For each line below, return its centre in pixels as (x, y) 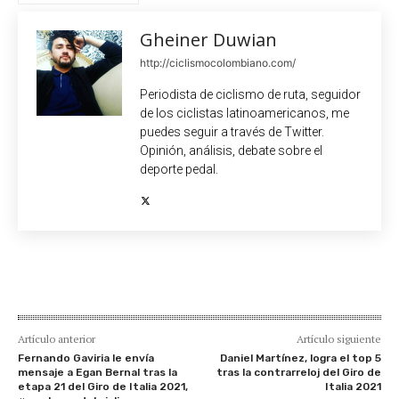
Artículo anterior (57, 338)
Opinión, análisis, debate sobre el (231, 150)
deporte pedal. (179, 169)
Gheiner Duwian (208, 39)
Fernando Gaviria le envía (86, 358)
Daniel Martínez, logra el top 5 (300, 358)
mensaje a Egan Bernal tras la (98, 372)
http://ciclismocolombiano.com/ (218, 62)
